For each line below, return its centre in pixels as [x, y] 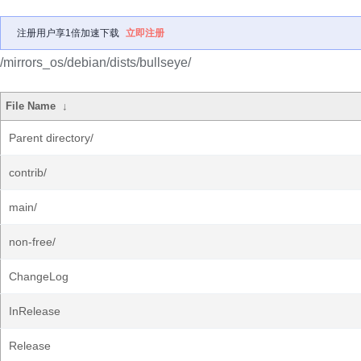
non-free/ [32, 242]
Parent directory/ [51, 138]
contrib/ [28, 172]
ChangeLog [39, 276]
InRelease [35, 311]
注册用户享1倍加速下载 [68, 33]
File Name [31, 106]
